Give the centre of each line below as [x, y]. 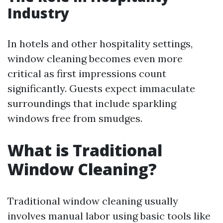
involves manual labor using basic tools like [109, 216]
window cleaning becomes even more [95, 58]
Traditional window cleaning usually [93, 201]
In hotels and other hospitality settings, [100, 44]
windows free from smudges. [75, 118]
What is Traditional [85, 150]
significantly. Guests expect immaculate [101, 88]
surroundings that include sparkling [92, 103]
